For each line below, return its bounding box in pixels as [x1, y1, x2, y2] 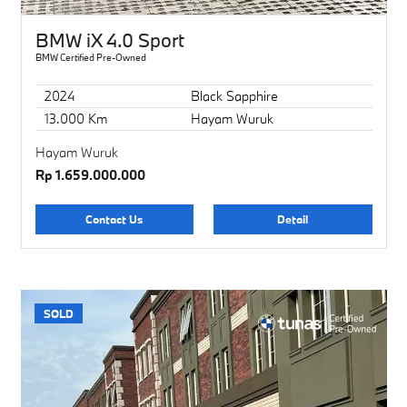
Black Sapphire [190, 86, 278, 104]
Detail [277, 212, 309, 227]
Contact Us [85, 212, 144, 227]
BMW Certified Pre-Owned [35, 51, 146, 65]
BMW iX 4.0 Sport [35, 27, 184, 54]
